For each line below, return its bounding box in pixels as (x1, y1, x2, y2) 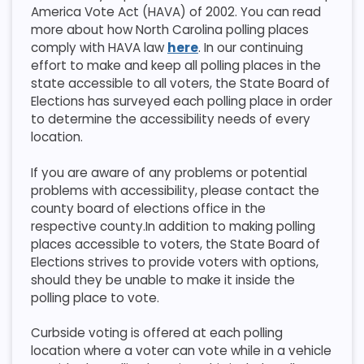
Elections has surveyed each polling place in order (30, 93, 332, 110)
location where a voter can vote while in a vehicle (30, 341, 331, 359)
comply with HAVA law (30, 39, 167, 57)
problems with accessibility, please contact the (30, 181, 319, 199)
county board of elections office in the (30, 199, 266, 217)
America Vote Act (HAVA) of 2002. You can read (30, 3, 321, 21)
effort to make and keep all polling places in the (30, 57, 321, 75)
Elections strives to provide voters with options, (30, 253, 318, 271)
